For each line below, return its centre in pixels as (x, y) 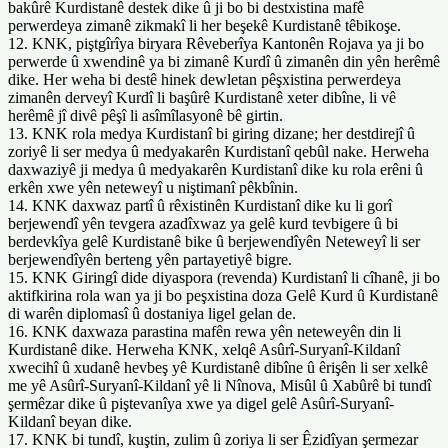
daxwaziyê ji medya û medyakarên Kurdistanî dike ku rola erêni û (215, 169)
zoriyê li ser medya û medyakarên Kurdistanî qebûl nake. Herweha (218, 151)
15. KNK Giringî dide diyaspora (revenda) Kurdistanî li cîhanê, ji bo (224, 277)
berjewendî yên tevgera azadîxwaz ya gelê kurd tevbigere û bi (203, 223)
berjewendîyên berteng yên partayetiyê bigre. (150, 259)
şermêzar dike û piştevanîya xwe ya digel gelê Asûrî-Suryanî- (201, 403)
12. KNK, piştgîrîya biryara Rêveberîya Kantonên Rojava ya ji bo (216, 43)
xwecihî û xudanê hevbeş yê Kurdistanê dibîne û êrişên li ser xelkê (218, 367)
